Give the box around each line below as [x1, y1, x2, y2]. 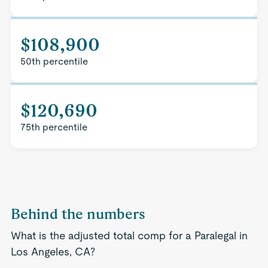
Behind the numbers [10, 205, 145, 223]
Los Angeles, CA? [10, 245, 95, 258]
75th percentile [20, 121, 87, 133]
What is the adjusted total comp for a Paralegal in [10, 229, 248, 242]
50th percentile [20, 56, 88, 67]
